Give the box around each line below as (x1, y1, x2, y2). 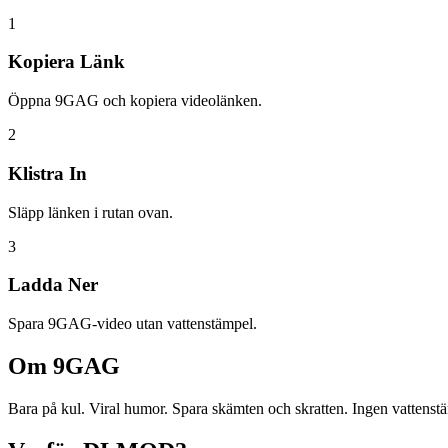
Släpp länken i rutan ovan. (8, 203, 173, 221)
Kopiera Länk (8, 51, 125, 73)
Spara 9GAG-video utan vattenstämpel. (8, 315, 257, 332)
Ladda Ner (8, 274, 98, 296)
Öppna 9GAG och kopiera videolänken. (8, 92, 262, 110)
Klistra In (8, 162, 87, 184)
